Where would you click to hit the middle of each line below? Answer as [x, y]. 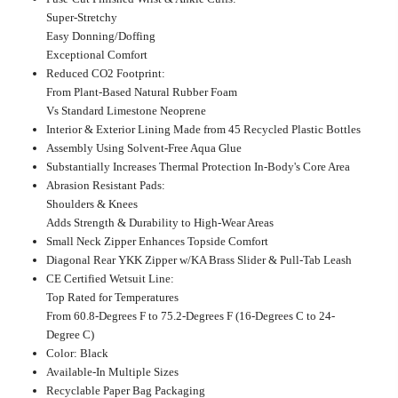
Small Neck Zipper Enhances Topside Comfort [157, 241]
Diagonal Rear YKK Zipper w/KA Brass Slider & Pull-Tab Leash [199, 260]
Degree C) [70, 334]
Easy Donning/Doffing [100, 36]
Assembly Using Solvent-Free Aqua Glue [143, 148]
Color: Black [77, 353]
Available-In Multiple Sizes [112, 372]
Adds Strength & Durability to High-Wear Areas [159, 223]
